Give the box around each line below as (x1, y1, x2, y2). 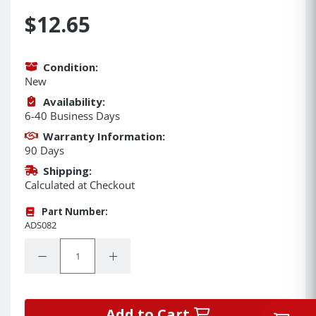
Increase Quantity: (107, 249, 195, 263)
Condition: (42, 59, 98, 74)
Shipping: (42, 163, 92, 178)
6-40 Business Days (25, 108, 120, 123)
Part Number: (41, 205, 108, 218)
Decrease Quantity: (37, 246, 128, 260)
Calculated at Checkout (25, 177, 135, 192)
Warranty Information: (42, 128, 165, 143)
